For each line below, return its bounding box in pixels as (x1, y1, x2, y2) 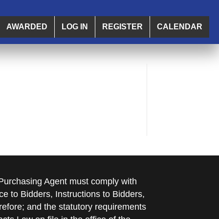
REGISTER (102, 22, 143, 31)
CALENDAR (157, 22, 203, 31)
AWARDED (6, 22, 48, 31)
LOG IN (62, 22, 88, 31)
